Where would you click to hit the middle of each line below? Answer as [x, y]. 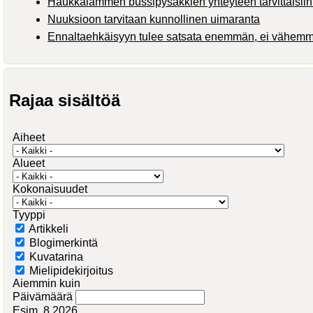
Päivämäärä [44, 297]
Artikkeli [49, 229]
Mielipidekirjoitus [71, 271]
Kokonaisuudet [50, 189]
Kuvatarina [56, 257]
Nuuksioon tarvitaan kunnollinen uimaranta [154, 20]
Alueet [29, 163]
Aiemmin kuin [46, 284]
